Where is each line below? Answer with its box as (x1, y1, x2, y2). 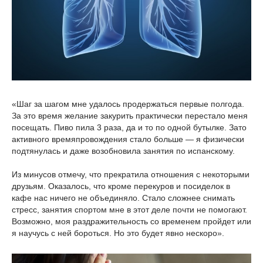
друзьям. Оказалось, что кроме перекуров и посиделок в (12, 181, 230, 191)
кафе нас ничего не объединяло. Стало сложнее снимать (12, 193, 235, 203)
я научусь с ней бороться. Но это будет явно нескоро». (12, 228, 224, 238)
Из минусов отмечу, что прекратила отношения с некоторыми (12, 169, 249, 179)
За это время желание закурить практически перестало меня (12, 110, 248, 120)
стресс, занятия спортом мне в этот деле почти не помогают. (12, 204, 247, 214)
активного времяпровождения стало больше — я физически (12, 134, 244, 144)
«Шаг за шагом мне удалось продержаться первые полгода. (12, 99, 244, 109)
